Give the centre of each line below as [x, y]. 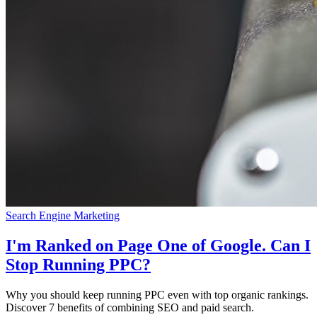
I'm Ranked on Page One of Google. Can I [158, 245]
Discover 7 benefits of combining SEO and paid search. [130, 307]
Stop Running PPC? [78, 264]
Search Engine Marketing [63, 215]
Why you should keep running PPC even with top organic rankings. [157, 294]
